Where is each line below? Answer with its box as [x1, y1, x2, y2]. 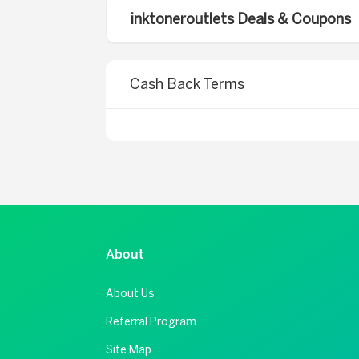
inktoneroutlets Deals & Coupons [131, 10, 351, 28]
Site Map [106, 343, 151, 357]
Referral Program [106, 315, 196, 329]
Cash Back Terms [130, 75, 244, 93]
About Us [106, 287, 155, 301]
